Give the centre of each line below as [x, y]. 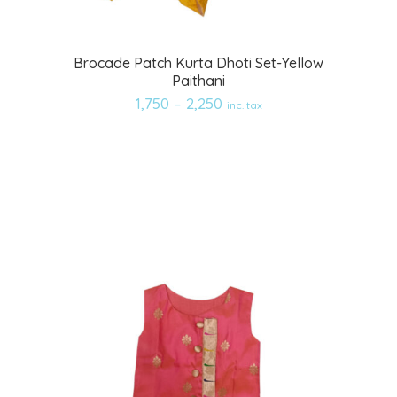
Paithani [198, 80]
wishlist [257, 121]
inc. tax [244, 105]
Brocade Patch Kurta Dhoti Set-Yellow [198, 62]
